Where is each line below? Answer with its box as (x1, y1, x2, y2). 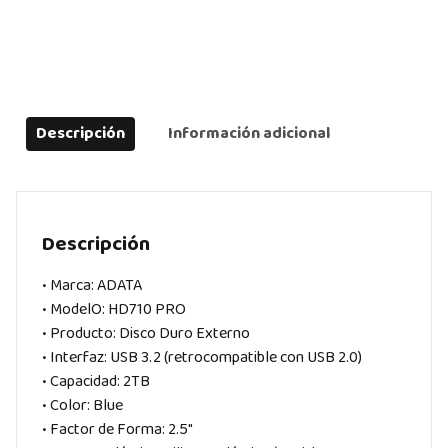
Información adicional (168, 121, 330, 146)
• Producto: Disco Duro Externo (42, 321, 250, 346)
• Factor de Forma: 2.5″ (42, 417, 193, 442)
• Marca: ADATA (42, 273, 142, 298)
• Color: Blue (42, 393, 123, 418)
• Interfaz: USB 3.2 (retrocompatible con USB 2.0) (42, 345, 362, 370)
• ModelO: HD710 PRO (42, 297, 186, 322)
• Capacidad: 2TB (42, 369, 150, 394)
